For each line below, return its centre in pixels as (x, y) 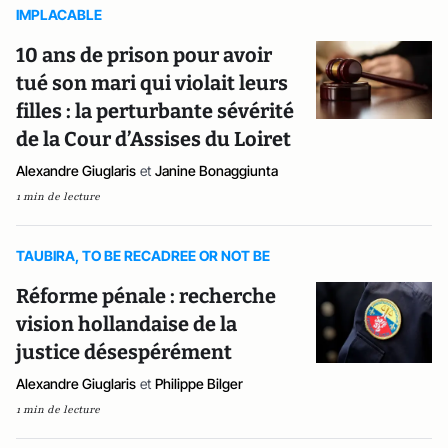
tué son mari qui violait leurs (152, 83)
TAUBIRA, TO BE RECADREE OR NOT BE (143, 255)
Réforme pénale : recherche (146, 296)
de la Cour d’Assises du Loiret (153, 139)
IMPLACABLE (59, 14)
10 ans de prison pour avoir (144, 55)
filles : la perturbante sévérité (155, 111)
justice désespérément (124, 352)
